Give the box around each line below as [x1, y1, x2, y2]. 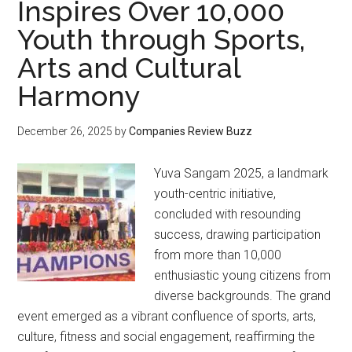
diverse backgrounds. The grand [154, 288, 332, 304]
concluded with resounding [154, 207, 302, 222]
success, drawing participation [154, 227, 321, 243]
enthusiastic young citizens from [154, 268, 332, 284]
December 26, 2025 [17, 125, 113, 138]
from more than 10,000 [154, 247, 282, 263]
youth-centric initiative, [154, 186, 277, 202]
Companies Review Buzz [129, 125, 253, 138]
